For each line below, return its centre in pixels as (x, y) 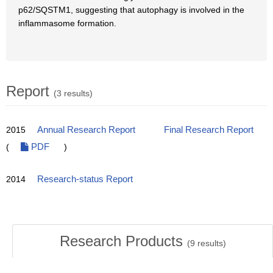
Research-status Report (85, 179)
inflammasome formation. (67, 23)
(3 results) (73, 93)
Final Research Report (209, 130)
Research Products (123, 241)
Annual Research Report (86, 130)
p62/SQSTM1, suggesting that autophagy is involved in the (131, 10)
